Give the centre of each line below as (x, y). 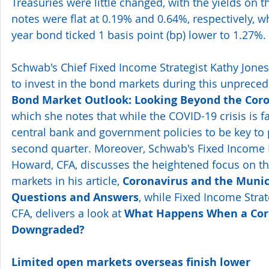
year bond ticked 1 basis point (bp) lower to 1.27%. (139, 35)
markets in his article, (67, 180)
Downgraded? (48, 229)
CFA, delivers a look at (68, 213)
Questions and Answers (75, 197)
